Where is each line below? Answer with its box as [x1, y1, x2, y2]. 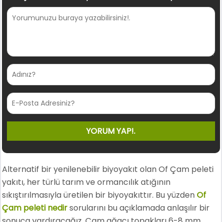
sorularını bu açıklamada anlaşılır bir [67, 202, 210, 214]
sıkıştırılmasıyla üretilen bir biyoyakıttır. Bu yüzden [2, 189, 197, 201]
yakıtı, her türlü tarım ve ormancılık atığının [2, 176, 171, 188]
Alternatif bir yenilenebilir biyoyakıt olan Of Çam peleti [2, 164, 214, 175]
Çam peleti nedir [2, 202, 68, 214]
